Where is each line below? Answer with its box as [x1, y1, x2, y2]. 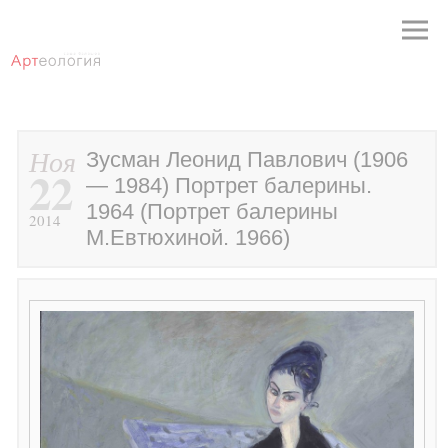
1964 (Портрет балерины [86, 199, 339, 224]
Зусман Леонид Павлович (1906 [86, 147, 409, 172]
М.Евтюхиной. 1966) [86, 225, 291, 250]
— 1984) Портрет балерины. [86, 173, 373, 198]
